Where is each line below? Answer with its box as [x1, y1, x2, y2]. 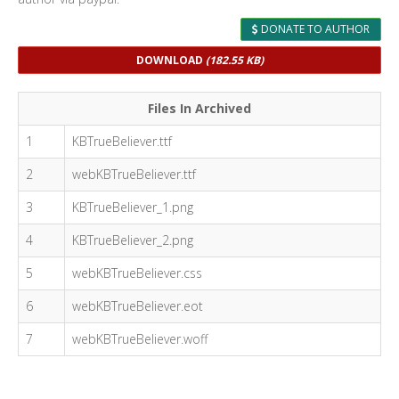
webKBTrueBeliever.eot [72, 297, 203, 314]
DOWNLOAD [135, 53, 206, 68]
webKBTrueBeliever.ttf [72, 166, 196, 183]
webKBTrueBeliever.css [72, 265, 202, 281]
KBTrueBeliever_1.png [72, 199, 193, 216]
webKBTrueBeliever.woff [72, 330, 208, 347]
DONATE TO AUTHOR [258, 21, 370, 37]
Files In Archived [148, 100, 251, 117]
